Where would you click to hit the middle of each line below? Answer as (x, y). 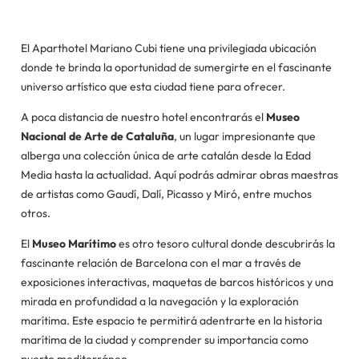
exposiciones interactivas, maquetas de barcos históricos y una (177, 282)
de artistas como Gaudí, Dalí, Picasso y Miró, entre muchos (166, 194)
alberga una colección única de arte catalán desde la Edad (166, 155)
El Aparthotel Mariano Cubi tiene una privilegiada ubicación (169, 48)
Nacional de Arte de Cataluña (97, 136)
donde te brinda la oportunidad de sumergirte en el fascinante (176, 67)
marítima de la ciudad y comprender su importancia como (165, 340)
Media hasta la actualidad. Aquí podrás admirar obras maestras (179, 175)
